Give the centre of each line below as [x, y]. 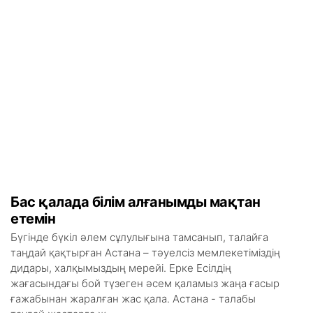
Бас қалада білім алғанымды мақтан [136, 202]
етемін [33, 219]
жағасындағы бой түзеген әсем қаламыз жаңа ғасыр [145, 283]
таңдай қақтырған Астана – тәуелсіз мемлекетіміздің [145, 253]
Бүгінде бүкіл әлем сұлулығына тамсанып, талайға [139, 237]
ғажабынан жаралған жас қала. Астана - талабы [133, 299]
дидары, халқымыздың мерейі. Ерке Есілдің [121, 268]
